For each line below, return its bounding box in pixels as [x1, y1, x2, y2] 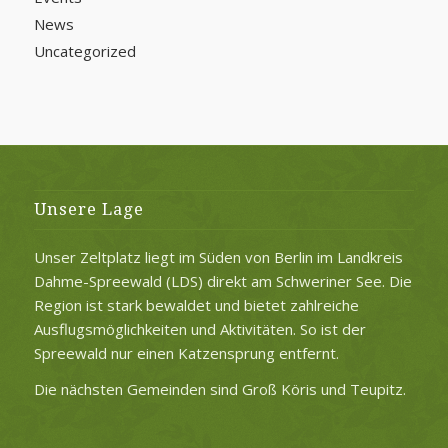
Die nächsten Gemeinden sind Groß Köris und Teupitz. [33, 379, 406, 400]
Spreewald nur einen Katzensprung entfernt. [33, 342, 339, 363]
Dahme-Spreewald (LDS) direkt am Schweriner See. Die [33, 270, 412, 291]
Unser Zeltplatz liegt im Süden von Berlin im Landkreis [33, 246, 403, 267]
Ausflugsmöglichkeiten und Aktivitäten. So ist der [33, 318, 366, 339]
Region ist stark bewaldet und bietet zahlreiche [33, 294, 359, 315]
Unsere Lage [33, 199, 144, 219]
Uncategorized [33, 40, 136, 61]
